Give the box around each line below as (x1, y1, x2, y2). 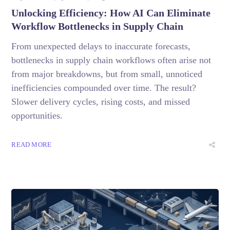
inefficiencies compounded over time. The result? (11, 82, 197, 93)
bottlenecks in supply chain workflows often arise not (11, 54, 212, 65)
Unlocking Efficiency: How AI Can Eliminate (11, 7, 211, 18)
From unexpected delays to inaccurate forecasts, (11, 41, 191, 51)
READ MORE (11, 141, 52, 148)
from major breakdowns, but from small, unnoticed (11, 68, 203, 79)
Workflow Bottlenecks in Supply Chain (11, 20, 184, 32)
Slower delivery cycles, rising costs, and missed (11, 96, 190, 107)
